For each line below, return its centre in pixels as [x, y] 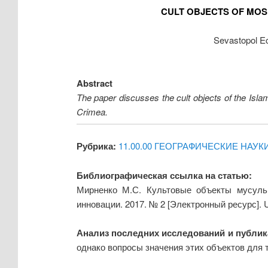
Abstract [94, 83]
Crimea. [92, 112]
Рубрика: [96, 146]
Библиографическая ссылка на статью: [164, 175]
